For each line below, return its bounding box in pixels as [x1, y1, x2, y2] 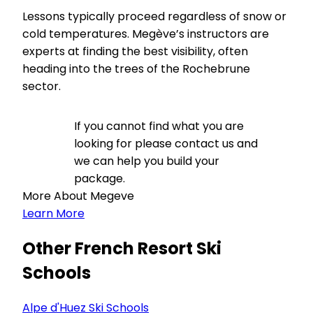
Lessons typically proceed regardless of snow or [22, 8, 286, 24]
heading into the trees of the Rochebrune [22, 61, 250, 77]
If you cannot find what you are [74, 118, 244, 134]
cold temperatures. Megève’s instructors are [22, 26, 269, 42]
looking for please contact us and [74, 136, 258, 152]
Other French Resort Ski [22, 236, 221, 260]
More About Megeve [22, 188, 134, 204]
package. [74, 170, 125, 187]
